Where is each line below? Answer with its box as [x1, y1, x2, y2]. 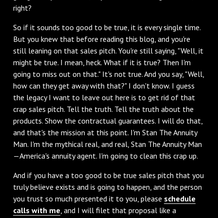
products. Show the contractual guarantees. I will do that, [13, 115, 202, 126]
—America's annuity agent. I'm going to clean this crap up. [13, 150, 198, 161]
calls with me [13, 205, 60, 215]
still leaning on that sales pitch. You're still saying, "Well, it [13, 45, 203, 55]
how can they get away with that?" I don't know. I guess [13, 80, 195, 91]
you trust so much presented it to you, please [13, 193, 164, 203]
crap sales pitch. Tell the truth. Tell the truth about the [13, 104, 194, 114]
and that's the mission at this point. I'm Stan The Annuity [13, 127, 197, 137]
